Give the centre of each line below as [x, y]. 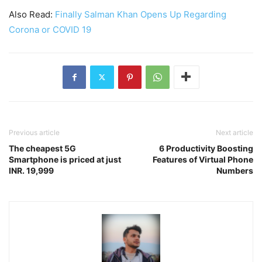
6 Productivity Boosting [206, 148]
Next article [235, 132]
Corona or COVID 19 [50, 29]
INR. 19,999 [31, 170]
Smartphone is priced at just [65, 159]
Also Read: [32, 14]
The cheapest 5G [42, 148]
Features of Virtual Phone [203, 159]
